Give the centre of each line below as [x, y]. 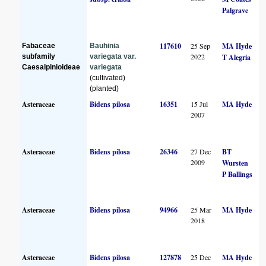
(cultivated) [108, 77]
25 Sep [201, 45]
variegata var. [113, 56]
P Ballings [237, 174]
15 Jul [199, 104]
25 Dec [201, 257]
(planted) [104, 88]
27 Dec [201, 151]
